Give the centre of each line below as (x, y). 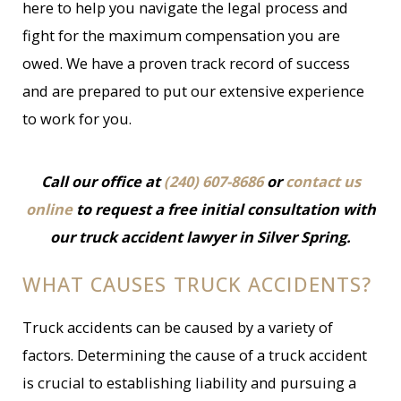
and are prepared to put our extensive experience (194, 90)
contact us (323, 181)
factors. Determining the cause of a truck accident (195, 355)
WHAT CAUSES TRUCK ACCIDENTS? (197, 284)
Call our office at (102, 181)
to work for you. (77, 118)
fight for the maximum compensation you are (182, 35)
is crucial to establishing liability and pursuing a (190, 383)
